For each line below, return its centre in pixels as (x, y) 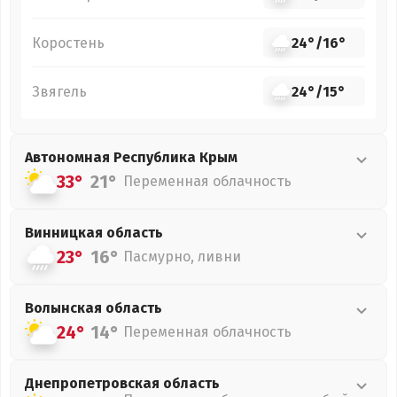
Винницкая (66, 233)
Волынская (65, 308)
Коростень (68, 43)
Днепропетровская (94, 383)
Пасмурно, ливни (182, 257)
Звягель (59, 91)
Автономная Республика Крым (131, 157)
